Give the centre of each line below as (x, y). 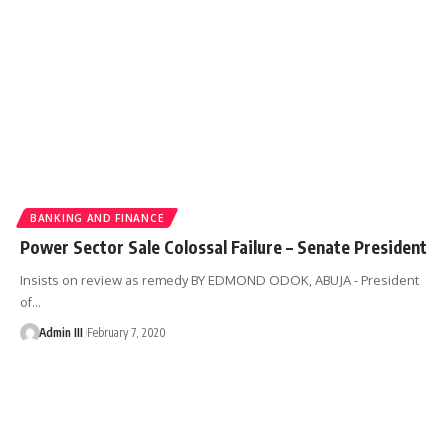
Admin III (60, 333)
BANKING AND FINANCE (97, 218)
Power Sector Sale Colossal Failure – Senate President (223, 247)
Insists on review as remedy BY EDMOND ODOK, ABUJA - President (219, 280)
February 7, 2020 (126, 333)
